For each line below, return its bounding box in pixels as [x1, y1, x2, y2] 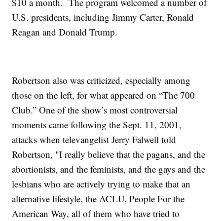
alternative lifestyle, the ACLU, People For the [12, 192, 185, 205]
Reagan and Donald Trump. [12, 25, 121, 38]
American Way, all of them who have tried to [12, 207, 180, 220]
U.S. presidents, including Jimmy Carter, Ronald [12, 10, 194, 23]
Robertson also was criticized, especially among [12, 74, 191, 86]
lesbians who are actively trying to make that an [12, 177, 191, 190]
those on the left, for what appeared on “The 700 [12, 88, 195, 101]
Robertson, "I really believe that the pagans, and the [12, 147, 206, 160]
